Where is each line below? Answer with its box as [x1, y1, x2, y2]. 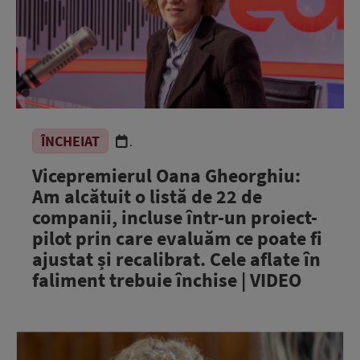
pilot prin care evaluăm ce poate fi [32, 226, 322, 251]
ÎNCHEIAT [41, 132, 100, 150]
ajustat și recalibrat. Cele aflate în [32, 247, 321, 272]
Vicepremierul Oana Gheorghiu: [32, 163, 301, 188]
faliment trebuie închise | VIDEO [32, 268, 301, 292]
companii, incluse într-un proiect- [32, 205, 317, 230]
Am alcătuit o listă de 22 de [32, 184, 262, 209]
